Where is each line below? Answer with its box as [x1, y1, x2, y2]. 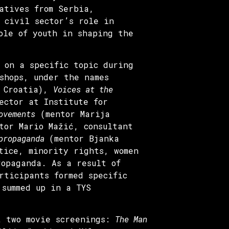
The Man [115, 214, 147, 225]
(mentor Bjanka [49, 132, 119, 144]
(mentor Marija [35, 108, 110, 119]
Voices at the [53, 83, 113, 95]
